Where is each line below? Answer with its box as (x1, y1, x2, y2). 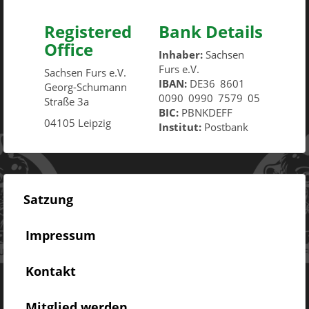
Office (43, 37, 93, 61)
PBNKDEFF (178, 105, 232, 119)
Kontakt (26, 262, 76, 279)
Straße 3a (43, 94, 89, 108)
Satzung (23, 190, 73, 208)
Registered (43, 19, 132, 43)
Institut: (158, 119, 201, 134)
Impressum (26, 226, 96, 243)
